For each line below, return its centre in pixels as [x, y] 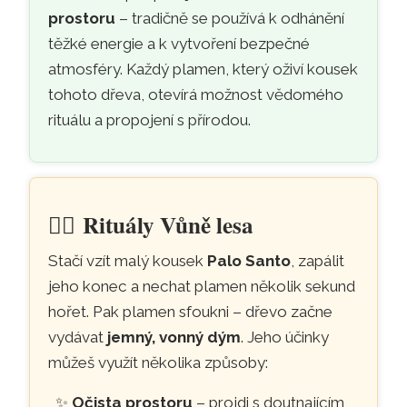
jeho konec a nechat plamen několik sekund [202, 286]
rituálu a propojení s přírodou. [150, 119]
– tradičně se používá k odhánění [230, 18]
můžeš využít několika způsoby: [159, 362]
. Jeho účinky [285, 337]
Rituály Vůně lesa [169, 224]
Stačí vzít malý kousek [128, 260]
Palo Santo [249, 260]
